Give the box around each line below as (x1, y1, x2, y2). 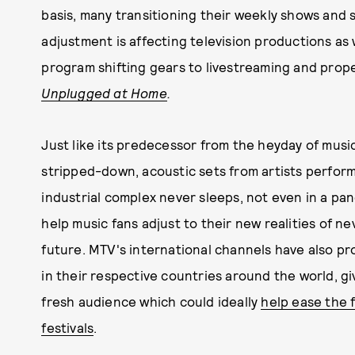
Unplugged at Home (41, 85, 167, 101)
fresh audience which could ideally (41, 293, 261, 309)
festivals (41, 319, 94, 335)
